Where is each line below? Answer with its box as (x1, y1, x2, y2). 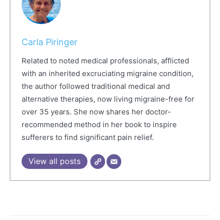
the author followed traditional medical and (21, 82, 170, 91)
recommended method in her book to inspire (21, 120, 177, 130)
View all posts (28, 156, 81, 166)
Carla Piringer (21, 37, 78, 48)
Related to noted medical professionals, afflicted (21, 56, 189, 66)
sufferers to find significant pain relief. (21, 133, 154, 142)
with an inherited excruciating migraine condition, (21, 69, 193, 79)
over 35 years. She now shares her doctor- (21, 107, 171, 117)
